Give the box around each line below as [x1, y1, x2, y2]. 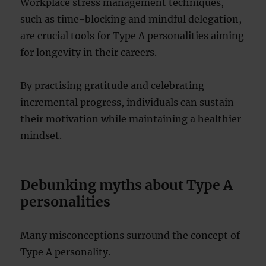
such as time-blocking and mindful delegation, [20, 13, 242, 25]
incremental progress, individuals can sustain [20, 96, 235, 108]
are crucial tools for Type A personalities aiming [20, 30, 245, 42]
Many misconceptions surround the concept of [20, 229, 240, 241]
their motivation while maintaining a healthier [20, 113, 242, 125]
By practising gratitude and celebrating [20, 80, 205, 91]
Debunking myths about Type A [20, 176, 233, 194]
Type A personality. [20, 246, 111, 258]
